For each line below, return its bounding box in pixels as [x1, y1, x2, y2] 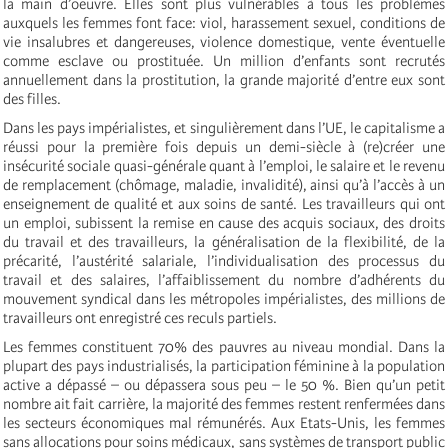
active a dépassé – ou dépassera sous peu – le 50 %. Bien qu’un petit [3, 376, 445, 395]
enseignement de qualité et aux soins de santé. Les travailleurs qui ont [3, 195, 445, 214]
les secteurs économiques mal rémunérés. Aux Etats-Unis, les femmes [3, 414, 445, 433]
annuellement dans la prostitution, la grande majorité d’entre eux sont [3, 71, 445, 90]
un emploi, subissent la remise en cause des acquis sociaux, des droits [3, 214, 445, 233]
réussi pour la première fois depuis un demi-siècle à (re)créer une [3, 138, 445, 157]
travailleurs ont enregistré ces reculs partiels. [3, 309, 277, 328]
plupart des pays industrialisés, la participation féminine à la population [3, 357, 445, 376]
